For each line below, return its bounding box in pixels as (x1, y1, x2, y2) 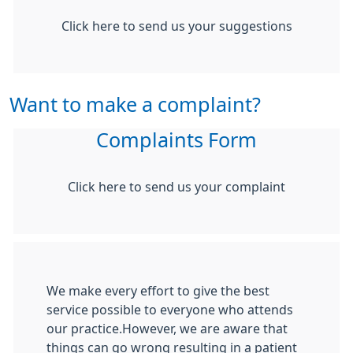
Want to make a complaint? (9, 95, 261, 115)
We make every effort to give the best (46, 284, 269, 297)
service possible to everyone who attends (46, 303, 293, 316)
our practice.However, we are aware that (46, 322, 288, 335)
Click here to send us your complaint (68, 180, 285, 193)
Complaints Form (96, 130, 257, 150)
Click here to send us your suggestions (61, 20, 292, 32)
